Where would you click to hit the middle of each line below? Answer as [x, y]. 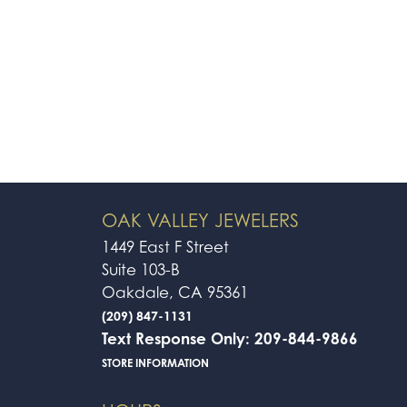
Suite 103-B [141, 270]
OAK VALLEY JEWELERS [200, 221]
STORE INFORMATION [155, 363]
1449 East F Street [165, 248]
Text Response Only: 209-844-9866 [230, 339]
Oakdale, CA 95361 [175, 293]
